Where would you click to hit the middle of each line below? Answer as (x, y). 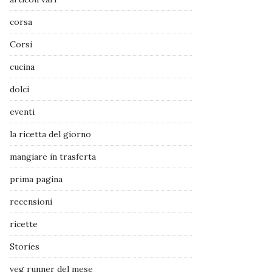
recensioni (31, 202)
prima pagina (36, 179)
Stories (25, 246)
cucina (22, 67)
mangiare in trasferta (53, 157)
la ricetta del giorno (50, 134)
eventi (22, 112)
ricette (24, 224)
